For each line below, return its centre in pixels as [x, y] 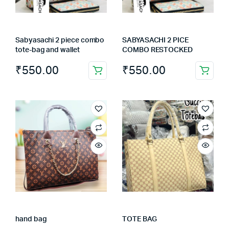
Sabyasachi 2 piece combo [60, 40]
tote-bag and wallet [48, 50]
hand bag [31, 219]
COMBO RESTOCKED [157, 50]
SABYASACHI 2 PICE [155, 40]
